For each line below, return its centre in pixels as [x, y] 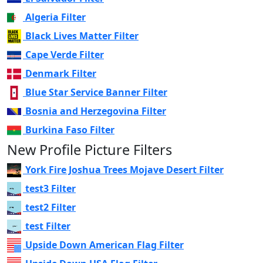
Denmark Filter [61, 73]
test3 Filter [50, 188]
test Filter [48, 226]
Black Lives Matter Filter [82, 36]
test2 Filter [50, 207]
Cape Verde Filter [65, 54]
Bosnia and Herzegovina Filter [96, 111]
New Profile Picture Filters [90, 149]
